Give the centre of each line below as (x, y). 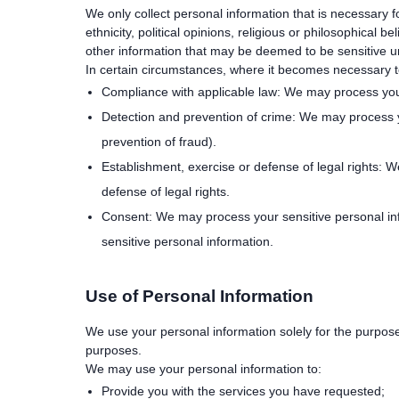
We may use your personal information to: (204, 369)
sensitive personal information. (187, 241)
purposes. (114, 350)
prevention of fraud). (159, 141)
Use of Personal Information (199, 296)
